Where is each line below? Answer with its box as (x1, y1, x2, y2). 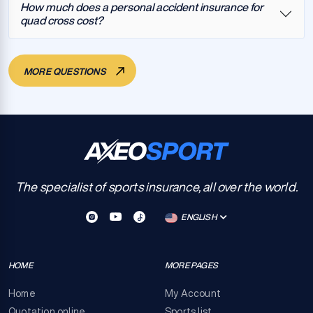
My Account (165, 289, 221, 298)
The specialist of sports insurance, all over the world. (15, 180, 298, 193)
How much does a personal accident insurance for (20, 1, 263, 13)
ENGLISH (181, 212, 219, 221)
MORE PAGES (165, 261, 218, 270)
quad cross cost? (20, 15, 103, 26)
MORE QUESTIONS (24, 67, 108, 76)
